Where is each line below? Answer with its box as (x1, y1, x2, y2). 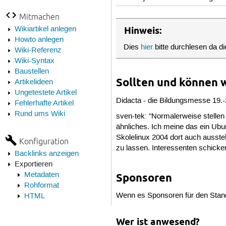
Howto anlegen (14, 35, 64, 44)
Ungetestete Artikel (14, 88, 77, 97)
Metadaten (24, 170, 59, 180)
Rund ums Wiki (14, 109, 65, 119)
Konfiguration (19, 136, 69, 146)
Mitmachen (19, 11, 60, 21)
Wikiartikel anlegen (14, 24, 76, 34)
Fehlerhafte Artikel (14, 98, 74, 108)
